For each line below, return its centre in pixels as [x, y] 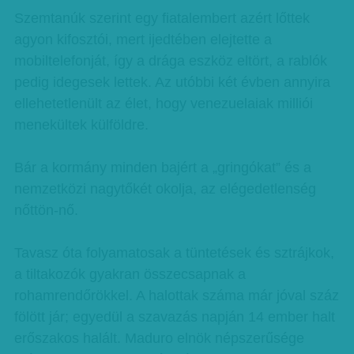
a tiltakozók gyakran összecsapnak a [130, 274]
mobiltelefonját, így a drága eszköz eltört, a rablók [170, 61]
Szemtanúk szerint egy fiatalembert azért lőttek [162, 18]
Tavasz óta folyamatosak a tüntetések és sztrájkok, [174, 253]
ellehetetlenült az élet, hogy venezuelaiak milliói [163, 104]
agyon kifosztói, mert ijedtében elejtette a [143, 40]
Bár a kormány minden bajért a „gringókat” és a [162, 168]
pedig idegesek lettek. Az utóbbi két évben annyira [172, 82]
